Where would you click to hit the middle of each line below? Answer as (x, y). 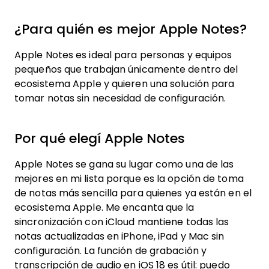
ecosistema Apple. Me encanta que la (104, 207)
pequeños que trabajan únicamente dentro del (126, 69)
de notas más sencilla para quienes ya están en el (133, 193)
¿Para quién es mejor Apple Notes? (131, 29)
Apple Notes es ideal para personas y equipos (123, 55)
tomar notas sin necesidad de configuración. (120, 98)
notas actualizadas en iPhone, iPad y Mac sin (119, 236)
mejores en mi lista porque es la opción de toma (129, 179)
